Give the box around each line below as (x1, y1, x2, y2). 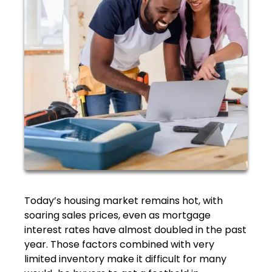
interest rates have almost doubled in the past (24, 223, 246, 237)
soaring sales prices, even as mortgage (24, 208, 211, 223)
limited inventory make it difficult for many (24, 252, 226, 267)
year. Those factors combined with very (24, 237, 214, 252)
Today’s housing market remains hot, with (24, 194, 223, 208)
